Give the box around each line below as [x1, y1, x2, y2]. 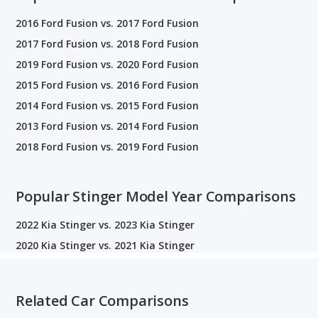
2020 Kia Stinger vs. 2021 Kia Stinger [16, 238, 194, 252]
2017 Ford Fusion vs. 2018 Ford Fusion [16, 36, 199, 50]
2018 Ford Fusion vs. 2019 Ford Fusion [16, 139, 199, 153]
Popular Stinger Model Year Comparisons [16, 186, 296, 206]
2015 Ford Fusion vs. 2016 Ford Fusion [16, 77, 199, 92]
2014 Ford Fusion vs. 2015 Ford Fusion [16, 98, 199, 112]
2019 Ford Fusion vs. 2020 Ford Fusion [16, 57, 199, 71]
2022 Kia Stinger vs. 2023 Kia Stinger [16, 217, 194, 231]
